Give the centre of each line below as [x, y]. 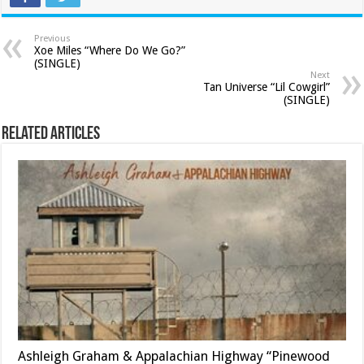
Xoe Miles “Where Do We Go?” [110, 50]
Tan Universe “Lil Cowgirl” [266, 87]
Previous [53, 38]
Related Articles [51, 134]
